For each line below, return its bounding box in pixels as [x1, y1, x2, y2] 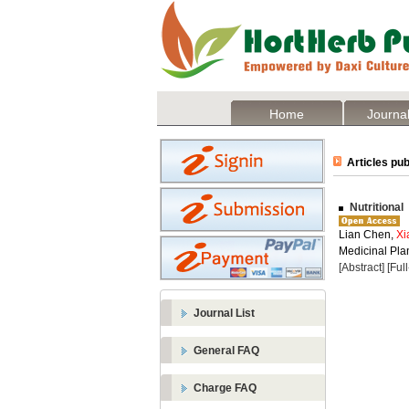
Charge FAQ [194, 382, 257, 394]
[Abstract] [339, 261, 384, 274]
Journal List [194, 307, 255, 320]
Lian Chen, [339, 228, 396, 241]
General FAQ [194, 344, 259, 357]
